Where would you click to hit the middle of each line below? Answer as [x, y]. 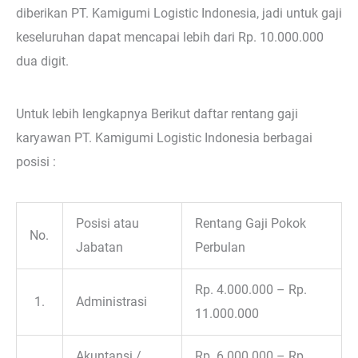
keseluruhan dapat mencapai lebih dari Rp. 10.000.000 [170, 38]
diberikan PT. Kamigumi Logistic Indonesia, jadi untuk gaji [179, 14]
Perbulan [221, 247]
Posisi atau [108, 223]
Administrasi [112, 301]
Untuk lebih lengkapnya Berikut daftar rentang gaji [157, 113]
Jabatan [100, 247]
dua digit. [42, 62]
